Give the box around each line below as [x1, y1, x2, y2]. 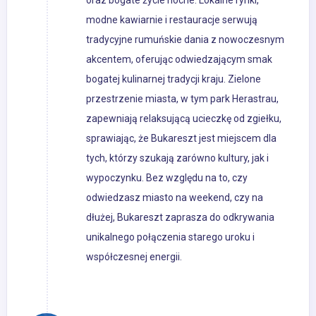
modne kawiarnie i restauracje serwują [86, 14, 257, 26]
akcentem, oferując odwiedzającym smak [86, 54, 272, 66]
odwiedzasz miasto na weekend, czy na [86, 192, 263, 204]
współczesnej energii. [86, 251, 182, 263]
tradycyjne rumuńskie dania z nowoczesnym [86, 34, 284, 46]
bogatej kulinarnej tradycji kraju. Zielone [86, 73, 261, 85]
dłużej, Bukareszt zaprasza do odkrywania [86, 212, 274, 224]
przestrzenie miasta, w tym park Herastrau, [86, 93, 279, 105]
